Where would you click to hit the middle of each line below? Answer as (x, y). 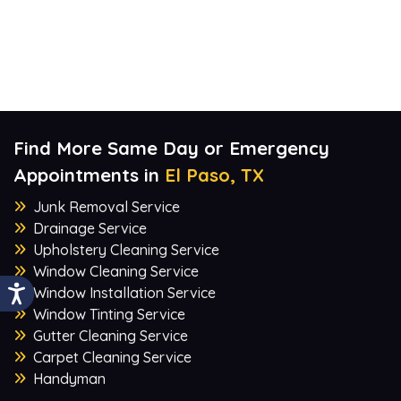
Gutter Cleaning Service (111, 335)
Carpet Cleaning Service (112, 357)
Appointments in (89, 175)
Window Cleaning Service (116, 271)
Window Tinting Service (109, 314)
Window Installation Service (124, 292)
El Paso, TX (214, 175)
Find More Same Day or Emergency (171, 148)
